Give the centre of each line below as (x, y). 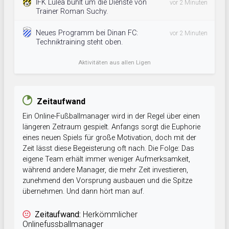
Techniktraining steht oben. (79, 42)
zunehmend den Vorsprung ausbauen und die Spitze (107, 181)
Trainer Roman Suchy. (72, 12)
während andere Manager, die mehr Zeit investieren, (105, 170)
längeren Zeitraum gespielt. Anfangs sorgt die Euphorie (111, 127)
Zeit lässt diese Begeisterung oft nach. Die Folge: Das (108, 149)
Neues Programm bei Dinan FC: (87, 33)
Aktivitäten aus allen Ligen (114, 63)
